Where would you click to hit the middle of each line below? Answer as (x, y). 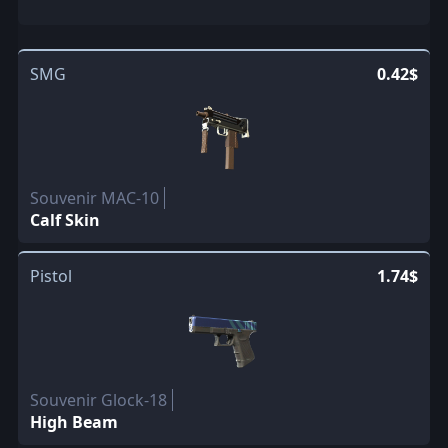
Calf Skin (64, 220)
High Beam (73, 422)
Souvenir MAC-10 (94, 198)
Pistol (50, 276)
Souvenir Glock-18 (98, 400)
